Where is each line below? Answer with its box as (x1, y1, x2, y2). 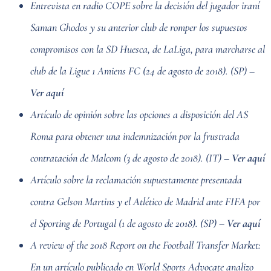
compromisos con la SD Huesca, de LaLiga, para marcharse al (30, 42, 265, 56)
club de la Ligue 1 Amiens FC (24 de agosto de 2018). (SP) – (30, 64, 255, 77)
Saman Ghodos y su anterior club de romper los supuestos (30, 20, 247, 34)
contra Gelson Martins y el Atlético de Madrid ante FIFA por (30, 194, 260, 208)
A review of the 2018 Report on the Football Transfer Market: (30, 238, 261, 252)
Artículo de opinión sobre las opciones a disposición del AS (30, 107, 248, 121)
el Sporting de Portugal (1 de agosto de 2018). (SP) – (30, 216, 227, 230)
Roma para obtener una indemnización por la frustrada (30, 129, 240, 143)
